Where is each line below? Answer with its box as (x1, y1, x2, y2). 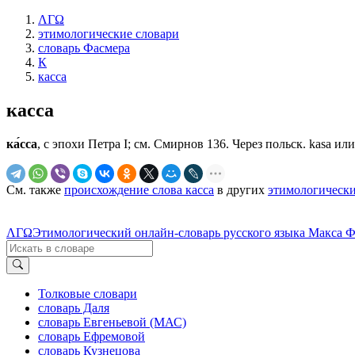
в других (214, 182, 268, 197)
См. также (6, 182, 64, 197)
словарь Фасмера (38, 41, 130, 55)
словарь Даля (38, 301, 109, 315)
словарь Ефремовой (38, 330, 145, 344)
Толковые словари (38, 287, 137, 301)
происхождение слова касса (64, 182, 214, 197)
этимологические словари (38, 27, 179, 40)
